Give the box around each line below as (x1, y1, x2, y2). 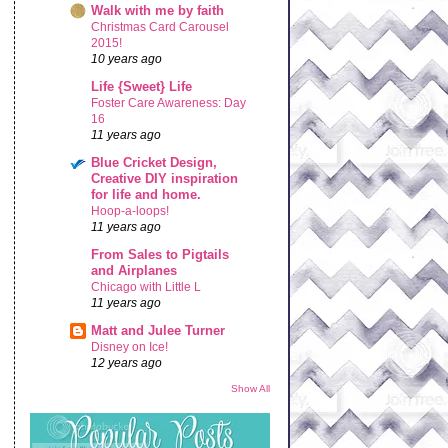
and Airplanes (91, 263, 178, 279)
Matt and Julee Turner (91, 323, 226, 339)
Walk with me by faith (91, 3, 225, 19)
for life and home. (91, 187, 202, 203)
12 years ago (91, 356, 163, 370)
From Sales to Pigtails (91, 247, 230, 263)
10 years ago (91, 52, 163, 66)
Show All (231, 383, 271, 395)
